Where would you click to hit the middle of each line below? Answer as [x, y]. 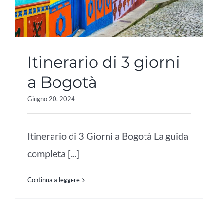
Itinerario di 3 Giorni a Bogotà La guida [108, 136]
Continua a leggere [54, 180]
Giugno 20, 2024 [51, 99]
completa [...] [53, 154]
